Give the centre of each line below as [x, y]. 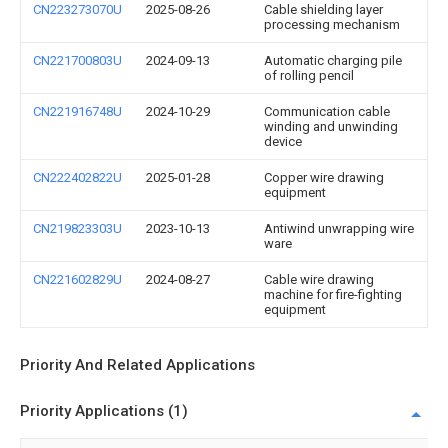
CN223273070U [77, 9]
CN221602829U [77, 279]
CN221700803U [77, 60]
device [283, 141]
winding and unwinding [331, 126]
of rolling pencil [309, 75]
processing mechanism [332, 24]
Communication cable [327, 111]
